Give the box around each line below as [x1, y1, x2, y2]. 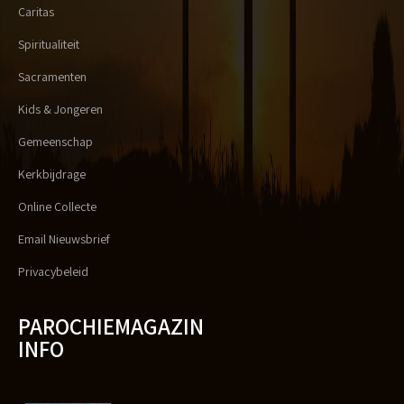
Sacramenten [18, 69, 87, 86]
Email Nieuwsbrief [18, 231, 110, 248]
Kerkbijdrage [18, 166, 86, 183]
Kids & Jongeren [18, 101, 103, 118]
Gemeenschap [18, 133, 93, 151]
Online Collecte [18, 198, 96, 216]
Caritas [18, 4, 54, 21]
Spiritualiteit [18, 36, 79, 53]
